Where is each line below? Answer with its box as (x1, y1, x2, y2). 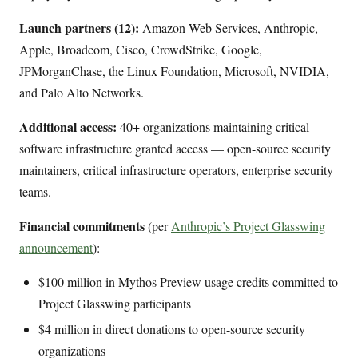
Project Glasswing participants (38, 295, 191, 312)
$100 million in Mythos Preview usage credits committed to (38, 273, 338, 291)
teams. (19, 183, 51, 201)
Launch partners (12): (19, 18, 139, 38)
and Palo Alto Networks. (19, 84, 144, 101)
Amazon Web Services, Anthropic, (139, 19, 318, 37)
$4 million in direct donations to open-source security (38, 320, 305, 338)
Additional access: (19, 117, 117, 137)
